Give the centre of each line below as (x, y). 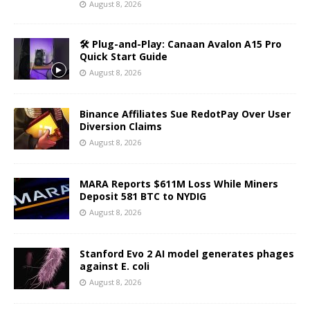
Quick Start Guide (124, 56)
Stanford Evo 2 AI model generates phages (187, 253)
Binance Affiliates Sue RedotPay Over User (185, 113)
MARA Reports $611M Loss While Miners (179, 183)
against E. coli (115, 266)
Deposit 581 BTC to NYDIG (143, 196)
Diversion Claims (121, 126)
